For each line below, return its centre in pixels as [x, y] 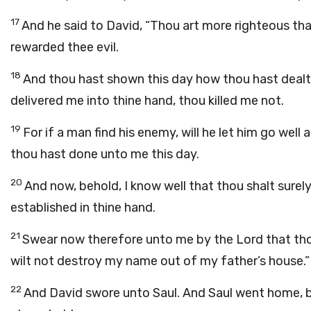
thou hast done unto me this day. [105, 154]
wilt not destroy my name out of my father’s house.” [160, 261]
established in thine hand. [83, 208]
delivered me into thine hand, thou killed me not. [147, 101]
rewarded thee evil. [65, 47]
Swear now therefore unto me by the [129, 239]
